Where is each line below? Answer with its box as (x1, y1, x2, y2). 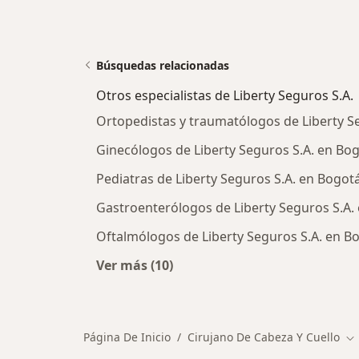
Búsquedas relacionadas (96, 58, 229, 73)
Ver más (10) (96, 256, 173, 274)
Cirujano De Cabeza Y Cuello (188, 329, 340, 345)
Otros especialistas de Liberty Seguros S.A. (96, 87, 353, 104)
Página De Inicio (83, 329, 171, 345)
